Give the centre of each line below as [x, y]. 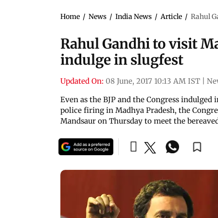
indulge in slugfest [122, 60]
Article [171, 16]
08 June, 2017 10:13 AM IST [153, 81]
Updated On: [82, 81]
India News [134, 16]
